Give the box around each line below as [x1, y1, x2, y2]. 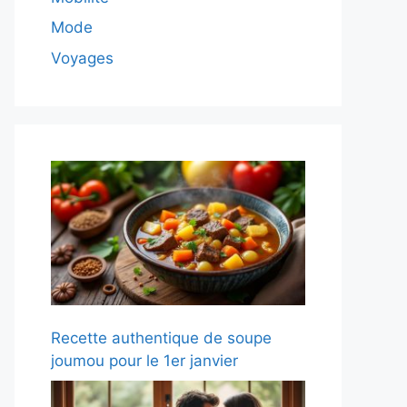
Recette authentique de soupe [51, 329, 272, 348]
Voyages [51, 48, 114, 67]
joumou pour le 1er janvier [51, 352, 238, 371]
